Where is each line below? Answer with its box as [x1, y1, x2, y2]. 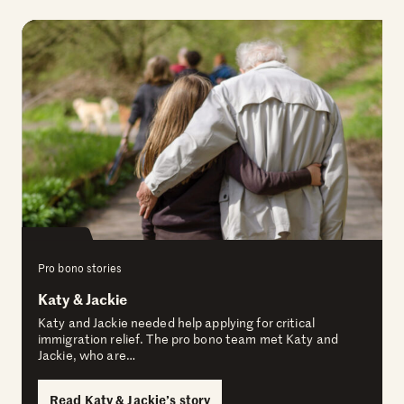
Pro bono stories [38, 260, 122, 277]
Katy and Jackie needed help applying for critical [38, 314, 315, 332]
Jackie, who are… [38, 346, 135, 364]
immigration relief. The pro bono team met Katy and [38, 330, 338, 348]
